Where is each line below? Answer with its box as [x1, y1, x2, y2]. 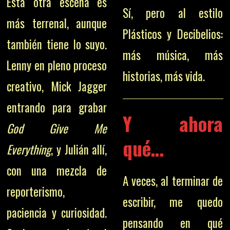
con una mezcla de [7, 161, 107, 179]
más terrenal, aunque [7, 14, 107, 32]
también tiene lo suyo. [7, 35, 107, 53]
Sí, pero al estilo [122, 4, 223, 22]
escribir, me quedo [122, 193, 223, 210]
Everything [7, 140, 51, 158]
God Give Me [7, 119, 107, 137]
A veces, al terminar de [122, 172, 223, 189]
